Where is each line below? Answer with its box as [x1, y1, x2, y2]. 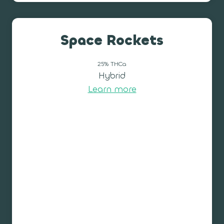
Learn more [87, 83, 136, 95]
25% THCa [97, 59, 126, 68]
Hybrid [98, 70, 125, 82]
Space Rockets [60, 31, 163, 50]
